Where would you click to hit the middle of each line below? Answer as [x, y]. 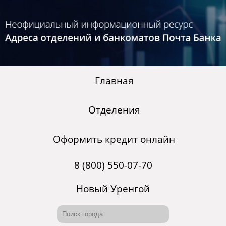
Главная [114, 81]
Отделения [114, 110]
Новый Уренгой [113, 189]
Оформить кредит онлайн [114, 139]
